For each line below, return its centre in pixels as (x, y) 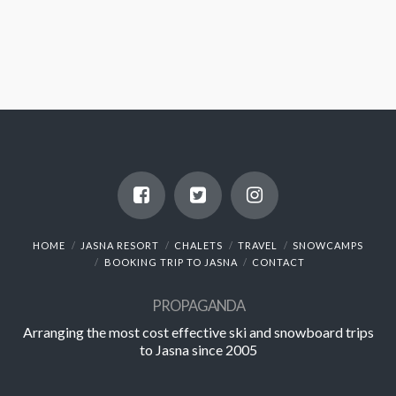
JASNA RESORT (120, 245)
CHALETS (198, 245)
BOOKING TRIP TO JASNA (171, 262)
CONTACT (279, 262)
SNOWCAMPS (327, 245)
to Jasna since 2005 (198, 350)
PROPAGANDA (198, 305)
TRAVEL (257, 245)
